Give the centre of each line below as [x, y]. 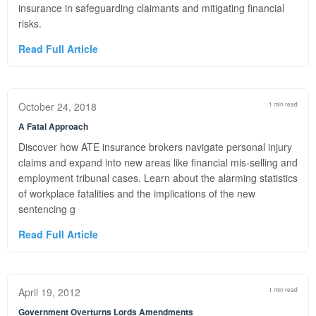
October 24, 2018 [57, 107]
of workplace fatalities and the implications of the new [137, 193]
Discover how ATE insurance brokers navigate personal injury [155, 147]
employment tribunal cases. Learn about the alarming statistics [158, 178]
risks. [30, 23]
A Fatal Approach [53, 126]
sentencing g [47, 209]
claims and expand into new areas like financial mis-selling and [158, 162]
